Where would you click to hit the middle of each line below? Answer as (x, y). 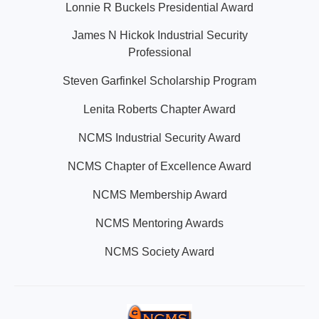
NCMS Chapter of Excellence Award (159, 166)
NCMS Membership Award (159, 195)
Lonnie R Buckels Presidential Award (159, 7)
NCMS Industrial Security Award (159, 138)
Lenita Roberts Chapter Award (159, 109)
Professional (159, 52)
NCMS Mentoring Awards (159, 223)
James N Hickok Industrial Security (159, 35)
